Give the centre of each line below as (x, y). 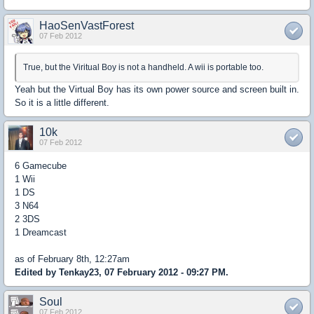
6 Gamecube (41, 166)
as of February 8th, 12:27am (72, 259)
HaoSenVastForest (87, 26)
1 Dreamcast (41, 232)
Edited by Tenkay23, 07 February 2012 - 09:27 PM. (122, 272)
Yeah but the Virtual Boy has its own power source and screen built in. (157, 89)
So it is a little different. (62, 103)
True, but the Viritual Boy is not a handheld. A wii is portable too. (143, 67)
